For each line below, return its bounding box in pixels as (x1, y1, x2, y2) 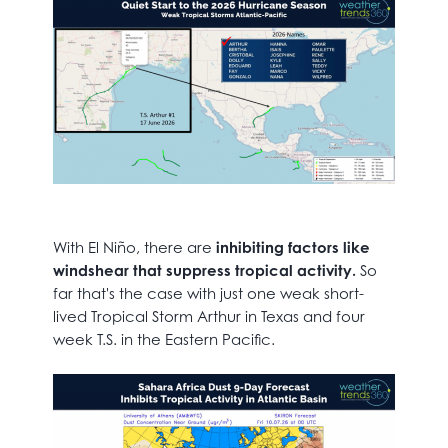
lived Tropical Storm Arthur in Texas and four (52, 306, 365, 326)
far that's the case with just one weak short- (52, 283, 364, 303)
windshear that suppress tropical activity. (52, 260, 356, 280)
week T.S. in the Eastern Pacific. (52, 329, 275, 349)
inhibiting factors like (215, 237, 370, 257)
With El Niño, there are (52, 237, 216, 257)
